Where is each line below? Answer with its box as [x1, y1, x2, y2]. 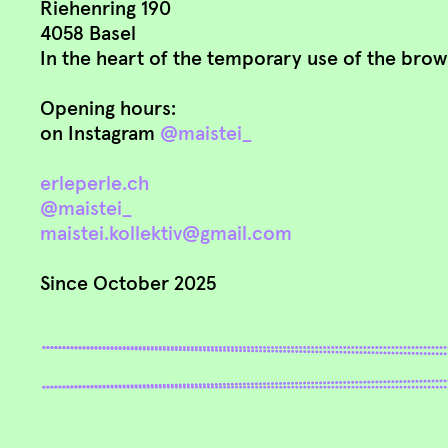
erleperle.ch [40, 169, 150, 196]
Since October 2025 [40, 269, 217, 296]
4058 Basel [40, 19, 137, 46]
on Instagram [40, 119, 161, 146]
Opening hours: [40, 94, 177, 121]
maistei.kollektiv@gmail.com [40, 219, 293, 246]
